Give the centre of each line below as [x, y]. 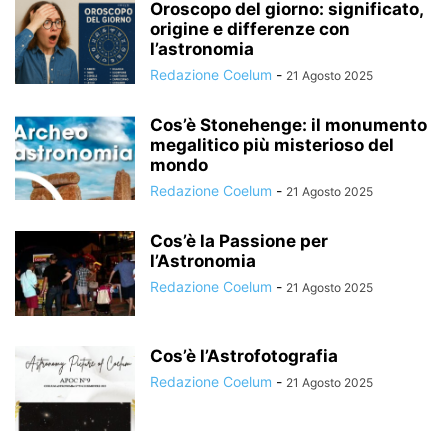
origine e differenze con [250, 29]
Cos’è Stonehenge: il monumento [288, 125]
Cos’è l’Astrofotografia [244, 356]
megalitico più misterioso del [272, 145]
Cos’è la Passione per [239, 241]
